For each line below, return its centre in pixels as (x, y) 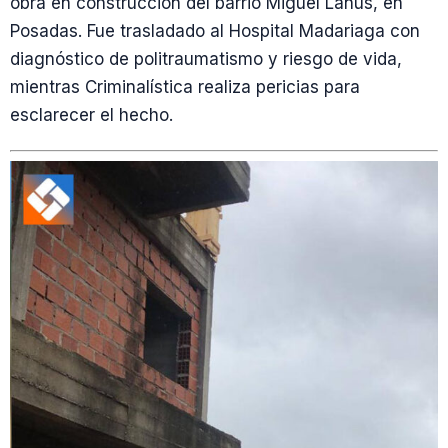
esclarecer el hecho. (91, 115)
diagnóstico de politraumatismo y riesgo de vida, (206, 59)
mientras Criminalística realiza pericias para (185, 87)
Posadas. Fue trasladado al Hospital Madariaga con (215, 31)
